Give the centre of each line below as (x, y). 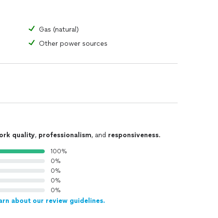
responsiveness (133, 135)
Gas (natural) (59, 29)
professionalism (65, 135)
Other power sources (73, 44)
